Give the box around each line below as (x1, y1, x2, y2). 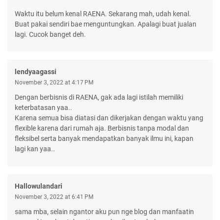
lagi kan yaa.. (15, 144, 55, 153)
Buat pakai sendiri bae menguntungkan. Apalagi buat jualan (15, 20, 196, 28)
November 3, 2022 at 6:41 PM (15, 193, 93, 200)
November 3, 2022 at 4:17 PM (15, 79, 93, 86)
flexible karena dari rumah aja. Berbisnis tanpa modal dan (15, 124, 189, 132)
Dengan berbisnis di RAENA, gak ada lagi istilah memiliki (15, 93, 183, 101)
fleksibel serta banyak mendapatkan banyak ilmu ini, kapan (15, 134, 193, 142)
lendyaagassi (15, 67, 56, 76)
